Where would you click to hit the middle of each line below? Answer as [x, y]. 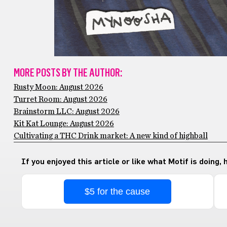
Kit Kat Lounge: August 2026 [64, 124]
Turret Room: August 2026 [60, 99]
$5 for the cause [118, 192]
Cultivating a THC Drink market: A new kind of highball [110, 136]
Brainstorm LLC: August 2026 [66, 111]
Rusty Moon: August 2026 [58, 87]
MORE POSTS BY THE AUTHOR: [68, 73]
